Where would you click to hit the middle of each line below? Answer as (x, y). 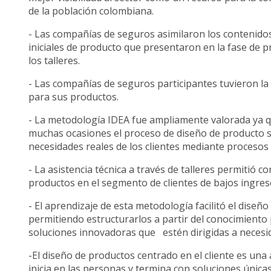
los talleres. (67, 61)
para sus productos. (74, 97)
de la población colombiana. (91, 11)
